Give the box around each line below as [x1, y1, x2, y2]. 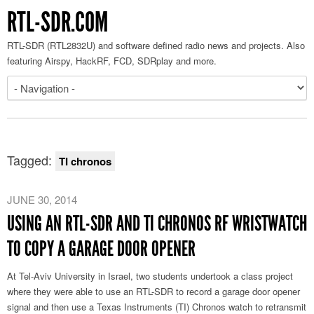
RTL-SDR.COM [7, 6, 108, 39]
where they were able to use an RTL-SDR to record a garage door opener [7, 285, 300, 298]
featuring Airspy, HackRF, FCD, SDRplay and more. [7, 54, 217, 67]
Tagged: [7, 151, 55, 169]
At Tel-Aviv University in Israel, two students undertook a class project [7, 269, 293, 282]
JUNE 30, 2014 [7, 192, 77, 207]
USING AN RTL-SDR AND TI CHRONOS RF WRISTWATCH [7, 211, 307, 236]
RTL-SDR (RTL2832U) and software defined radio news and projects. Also [7, 39, 305, 52]
